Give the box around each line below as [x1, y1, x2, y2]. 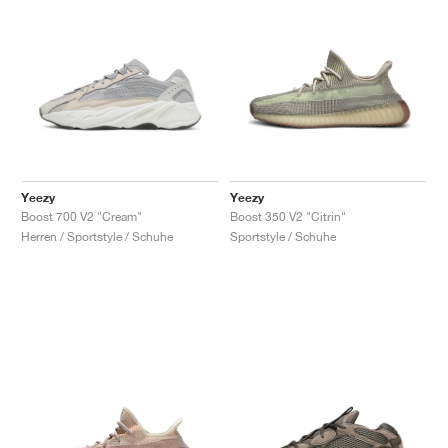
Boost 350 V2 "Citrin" [230, 208, 346, 224]
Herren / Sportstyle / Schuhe [21, 228, 173, 244]
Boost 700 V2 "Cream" [21, 208, 142, 224]
